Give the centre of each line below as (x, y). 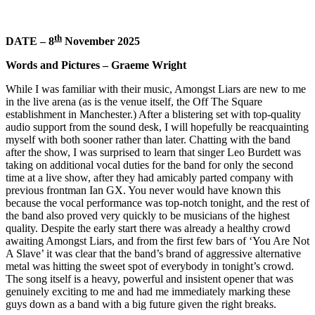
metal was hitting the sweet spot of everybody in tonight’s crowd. (150, 266)
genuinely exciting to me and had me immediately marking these (148, 292)
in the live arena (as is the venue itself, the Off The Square (134, 102)
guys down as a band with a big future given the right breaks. (141, 304)
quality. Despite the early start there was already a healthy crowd (148, 229)
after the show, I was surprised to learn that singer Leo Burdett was (153, 153)
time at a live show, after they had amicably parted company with (149, 178)
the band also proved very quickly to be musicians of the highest (148, 216)
